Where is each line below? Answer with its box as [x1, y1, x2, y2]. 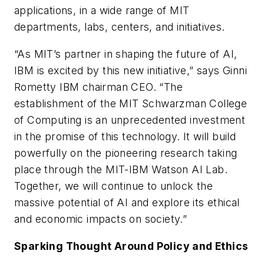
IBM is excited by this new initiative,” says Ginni [14, 64, 247, 77]
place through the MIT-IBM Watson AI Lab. [14, 163, 227, 176]
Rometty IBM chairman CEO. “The [14, 80, 183, 93]
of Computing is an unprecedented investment [14, 113, 246, 126]
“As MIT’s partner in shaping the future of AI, [14, 47, 237, 60]
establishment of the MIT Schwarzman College [14, 97, 247, 110]
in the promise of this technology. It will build [14, 130, 236, 143]
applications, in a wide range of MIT [14, 4, 190, 17]
